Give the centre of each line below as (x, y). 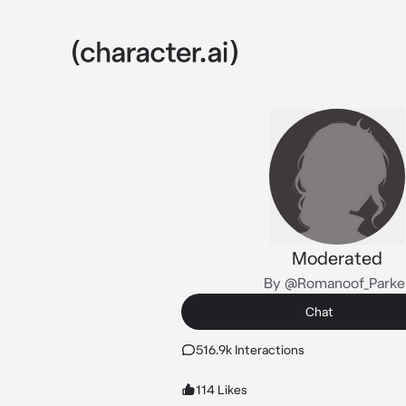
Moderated (337, 258)
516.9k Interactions (250, 350)
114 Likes (222, 390)
